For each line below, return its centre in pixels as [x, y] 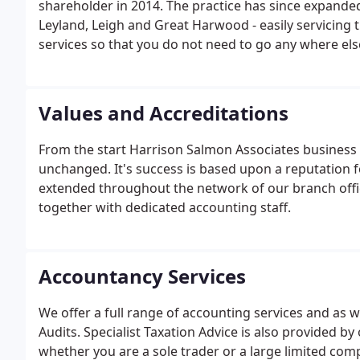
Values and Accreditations [164, 113]
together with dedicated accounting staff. [165, 207]
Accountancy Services [142, 276]
